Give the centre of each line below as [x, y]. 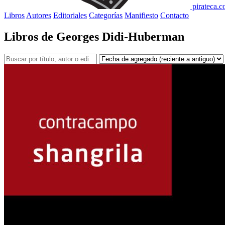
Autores [39, 15]
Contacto [175, 15]
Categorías [106, 15]
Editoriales [70, 15]
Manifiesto [141, 15]
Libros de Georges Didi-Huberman [94, 36]
